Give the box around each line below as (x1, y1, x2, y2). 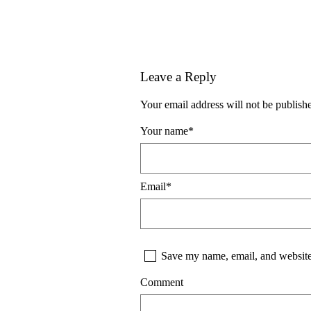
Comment (140, 276, 183, 288)
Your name (140, 124, 188, 137)
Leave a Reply (140, 69, 217, 84)
